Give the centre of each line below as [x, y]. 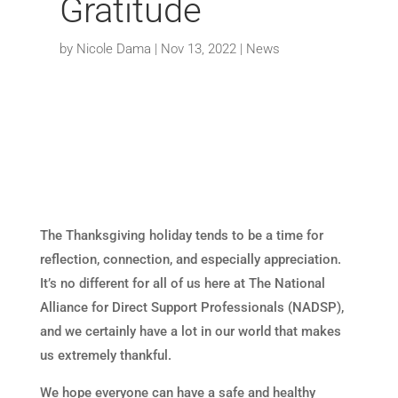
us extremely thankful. [105, 356]
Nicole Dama [114, 48]
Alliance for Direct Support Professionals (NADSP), [191, 308]
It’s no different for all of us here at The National [182, 284]
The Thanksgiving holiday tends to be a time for [181, 236]
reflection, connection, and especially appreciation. [190, 260]
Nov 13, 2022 [199, 48]
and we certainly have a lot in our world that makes [190, 332]
